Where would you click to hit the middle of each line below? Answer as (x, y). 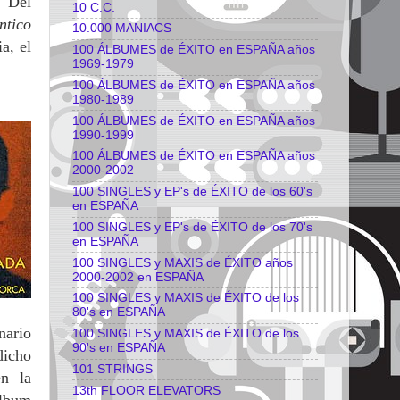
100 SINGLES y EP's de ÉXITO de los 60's (192, 192)
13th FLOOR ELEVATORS (146, 390)
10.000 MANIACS (122, 29)
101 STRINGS (112, 369)
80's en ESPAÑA (119, 312)
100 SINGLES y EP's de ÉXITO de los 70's (192, 227)
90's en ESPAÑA (119, 348)
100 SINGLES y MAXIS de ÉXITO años (183, 262)
